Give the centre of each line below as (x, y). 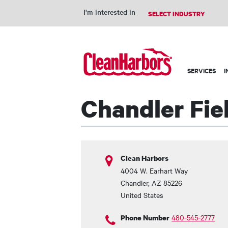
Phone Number (145, 218)
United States (142, 195)
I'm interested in (109, 12)
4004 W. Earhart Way (154, 170)
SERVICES (202, 70)
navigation (204, 78)
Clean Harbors (145, 158)
